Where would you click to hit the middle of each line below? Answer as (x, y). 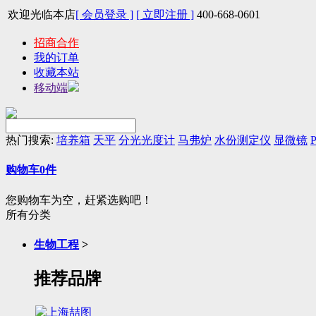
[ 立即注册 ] (165, 14)
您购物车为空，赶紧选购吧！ (79, 200)
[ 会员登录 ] (104, 14)
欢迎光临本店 (42, 14)
